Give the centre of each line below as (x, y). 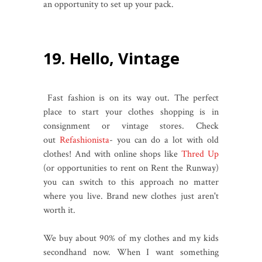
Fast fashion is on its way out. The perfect (131, 98)
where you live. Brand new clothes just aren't (131, 196)
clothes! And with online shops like (113, 154)
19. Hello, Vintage (111, 58)
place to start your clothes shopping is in (131, 112)
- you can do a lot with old (164, 140)
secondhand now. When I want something (131, 252)
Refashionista (85, 140)
